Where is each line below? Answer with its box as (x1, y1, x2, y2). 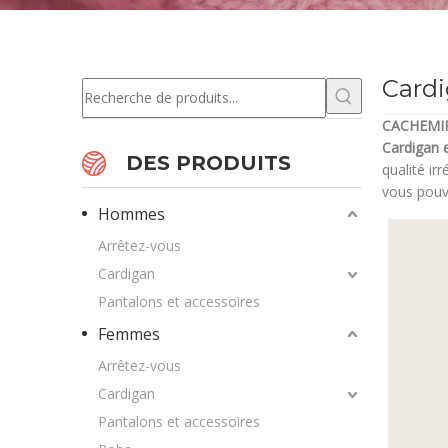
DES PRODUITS (126, 151, 291, 175)
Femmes (98, 323, 160, 345)
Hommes (98, 203, 165, 225)
